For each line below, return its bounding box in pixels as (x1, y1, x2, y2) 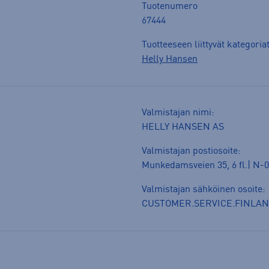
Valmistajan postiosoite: (142, 146, 241, 156)
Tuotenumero (142, 1, 198, 11)
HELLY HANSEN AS (142, 122, 224, 132)
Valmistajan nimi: (142, 107, 214, 118)
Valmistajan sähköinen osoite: (142, 184, 265, 195)
